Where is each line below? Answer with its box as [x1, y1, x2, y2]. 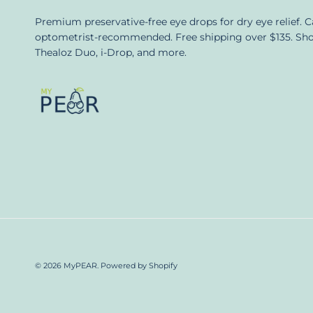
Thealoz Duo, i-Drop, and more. [35, 46, 187, 59]
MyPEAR [64, 260, 97, 270]
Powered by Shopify [101, 260, 177, 270]
